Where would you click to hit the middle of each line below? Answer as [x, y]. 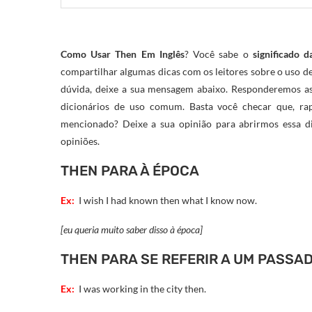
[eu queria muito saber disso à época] [132, 230]
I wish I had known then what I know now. [167, 201]
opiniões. [80, 141]
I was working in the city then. [141, 289]
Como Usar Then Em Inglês [123, 54]
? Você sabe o [219, 54]
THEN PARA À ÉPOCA [130, 171]
